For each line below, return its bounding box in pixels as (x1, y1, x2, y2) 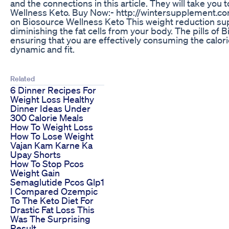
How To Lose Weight (10, 130, 94, 142)
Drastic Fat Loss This (10, 203, 95, 215)
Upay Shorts (10, 148, 61, 160)
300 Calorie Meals (10, 111, 83, 123)
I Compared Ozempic (10, 185, 98, 197)
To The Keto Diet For (10, 194, 94, 206)
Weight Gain (10, 167, 60, 178)
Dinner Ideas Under (10, 102, 90, 114)
